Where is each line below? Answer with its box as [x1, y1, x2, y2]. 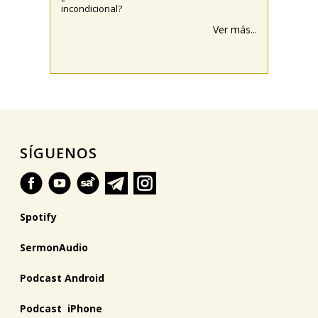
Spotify [20, 210, 57, 224]
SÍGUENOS [20, 143, 98, 163]
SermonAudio [20, 241, 89, 254]
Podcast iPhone [20, 302, 106, 315]
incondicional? [61, 2, 122, 15]
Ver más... [213, 23, 257, 36]
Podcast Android [20, 271, 108, 285]
